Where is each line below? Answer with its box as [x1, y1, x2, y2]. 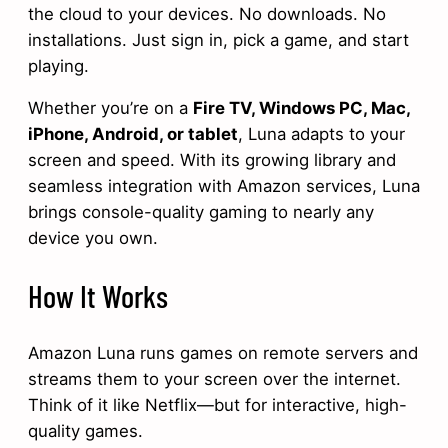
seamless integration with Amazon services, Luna [28, 176, 420, 197]
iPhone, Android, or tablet [28, 124, 238, 145]
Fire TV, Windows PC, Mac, [193, 98, 410, 119]
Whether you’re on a [28, 98, 193, 119]
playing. [28, 55, 89, 76]
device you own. [28, 228, 158, 249]
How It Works [28, 277, 168, 314]
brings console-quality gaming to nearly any [28, 202, 374, 223]
